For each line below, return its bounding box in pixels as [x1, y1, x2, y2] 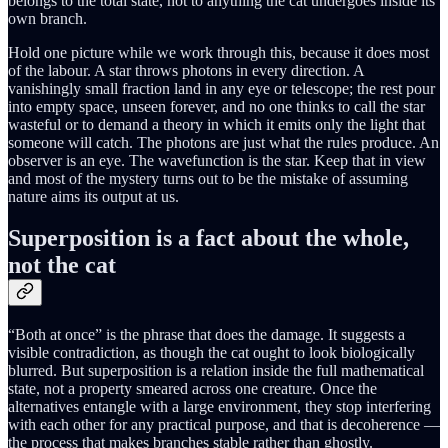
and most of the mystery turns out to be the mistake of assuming [8, 169, 408, 187]
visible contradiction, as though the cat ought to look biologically [8, 344, 415, 362]
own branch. [8, 9, 87, 27]
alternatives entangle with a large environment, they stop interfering [8, 398, 431, 416]
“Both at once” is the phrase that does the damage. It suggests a [8, 326, 405, 344]
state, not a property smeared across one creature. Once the [8, 380, 377, 398]
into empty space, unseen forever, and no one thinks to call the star [8, 97, 425, 115]
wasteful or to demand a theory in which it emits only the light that [8, 115, 425, 133]
